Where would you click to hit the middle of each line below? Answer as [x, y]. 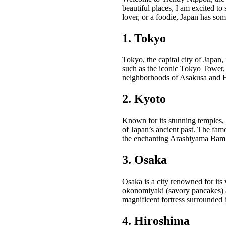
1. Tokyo [144, 38]
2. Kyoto [144, 99]
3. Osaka [145, 160]
